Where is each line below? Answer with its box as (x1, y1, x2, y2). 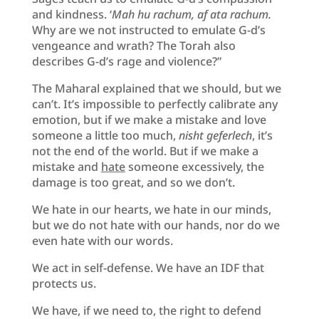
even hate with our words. (31, 232, 173, 249)
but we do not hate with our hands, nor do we (31, 216, 280, 233)
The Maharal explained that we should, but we (31, 80, 281, 96)
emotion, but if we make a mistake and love (31, 111, 266, 127)
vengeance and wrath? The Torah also (31, 37, 236, 53)
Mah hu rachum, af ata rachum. (111, 6, 271, 22)
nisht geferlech (178, 127, 252, 143)
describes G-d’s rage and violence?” (31, 53, 221, 69)
